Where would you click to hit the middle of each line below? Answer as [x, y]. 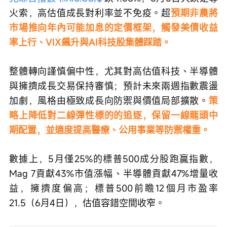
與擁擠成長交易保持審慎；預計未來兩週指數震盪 [113, 85]
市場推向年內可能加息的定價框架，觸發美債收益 [113, 27]
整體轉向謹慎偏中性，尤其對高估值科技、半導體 [113, 71]
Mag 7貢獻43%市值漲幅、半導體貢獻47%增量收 [113, 173]
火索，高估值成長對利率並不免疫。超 [90, 12]
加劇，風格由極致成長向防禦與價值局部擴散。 [109, 100]
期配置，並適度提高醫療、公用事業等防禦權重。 [109, 129]
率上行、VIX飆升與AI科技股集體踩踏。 [90, 42]
